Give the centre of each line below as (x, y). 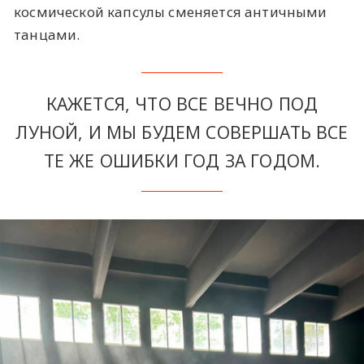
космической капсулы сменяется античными (171, 11)
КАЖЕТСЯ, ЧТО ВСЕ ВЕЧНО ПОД (182, 104)
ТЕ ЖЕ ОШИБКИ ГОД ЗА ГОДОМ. (182, 161)
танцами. (47, 34)
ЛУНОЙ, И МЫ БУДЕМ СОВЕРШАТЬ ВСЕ (182, 132)
